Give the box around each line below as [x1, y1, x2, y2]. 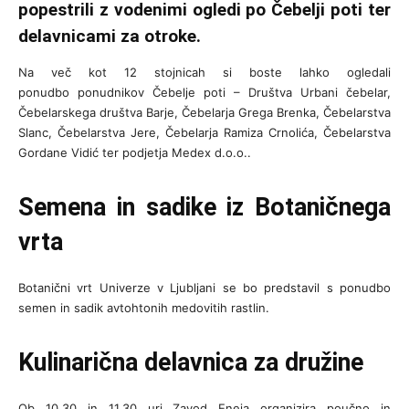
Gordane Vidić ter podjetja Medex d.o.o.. [18, 145, 251, 161]
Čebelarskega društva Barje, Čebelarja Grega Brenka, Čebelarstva [18, 105, 391, 121]
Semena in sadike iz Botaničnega [18, 193, 391, 223]
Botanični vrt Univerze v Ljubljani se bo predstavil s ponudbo [18, 280, 391, 296]
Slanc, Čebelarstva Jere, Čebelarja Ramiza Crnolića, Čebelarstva [18, 125, 391, 141]
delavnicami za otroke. [18, 26, 201, 47]
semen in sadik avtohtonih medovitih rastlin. [18, 300, 269, 316]
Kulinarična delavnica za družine [18, 348, 363, 378]
